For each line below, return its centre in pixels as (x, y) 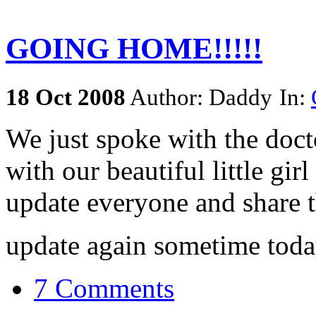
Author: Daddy (201, 97)
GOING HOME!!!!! (134, 48)
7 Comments (104, 288)
